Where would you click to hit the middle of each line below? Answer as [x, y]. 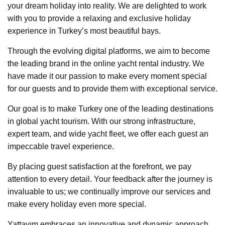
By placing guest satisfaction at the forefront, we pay [99, 167]
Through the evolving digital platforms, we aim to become [109, 51]
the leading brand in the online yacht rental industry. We [106, 64]
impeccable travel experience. [61, 147]
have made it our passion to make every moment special [107, 76]
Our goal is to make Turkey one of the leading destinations [110, 109]
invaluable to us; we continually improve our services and [109, 192]
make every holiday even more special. [77, 204]
